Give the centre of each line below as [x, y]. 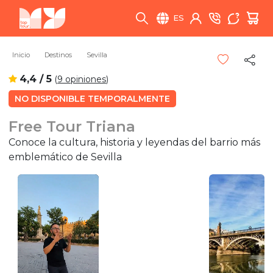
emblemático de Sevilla [65, 157]
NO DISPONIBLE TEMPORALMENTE [92, 98]
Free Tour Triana [72, 126]
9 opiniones [82, 79]
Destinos [58, 55]
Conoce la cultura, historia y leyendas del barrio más [134, 142]
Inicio [21, 55]
